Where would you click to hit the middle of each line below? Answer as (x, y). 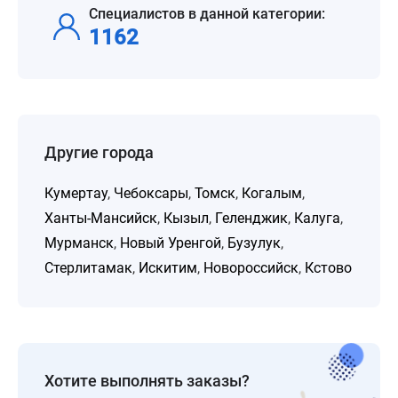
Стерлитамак (88, 268)
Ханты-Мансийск (101, 218)
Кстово (328, 268)
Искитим (168, 268)
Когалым (272, 193)
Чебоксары (151, 193)
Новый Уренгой (171, 243)
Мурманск (79, 243)
